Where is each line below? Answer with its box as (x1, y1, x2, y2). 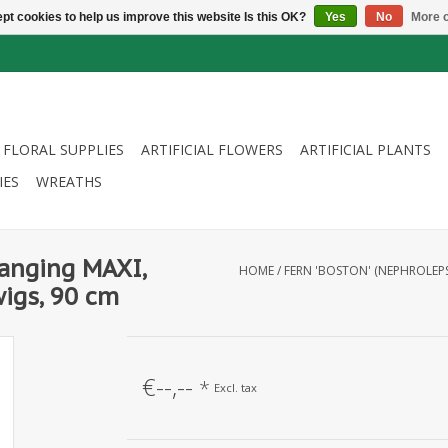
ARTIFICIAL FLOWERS (141, 140, 283, 159)
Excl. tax (213, 379, 257, 395)
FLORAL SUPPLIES (3, 140, 124, 159)
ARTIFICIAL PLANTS (300, 140, 431, 159)
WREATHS (36, 172, 102, 191)
